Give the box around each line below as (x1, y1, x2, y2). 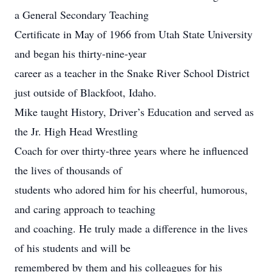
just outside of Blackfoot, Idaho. (15, 85, 157, 100)
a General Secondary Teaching (15, 7, 149, 22)
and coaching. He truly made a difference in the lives (15, 221, 248, 236)
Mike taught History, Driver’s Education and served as (15, 104, 254, 119)
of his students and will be (15, 240, 131, 255)
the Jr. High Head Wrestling (15, 124, 138, 138)
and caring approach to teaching (15, 202, 155, 216)
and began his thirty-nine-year (15, 46, 146, 61)
